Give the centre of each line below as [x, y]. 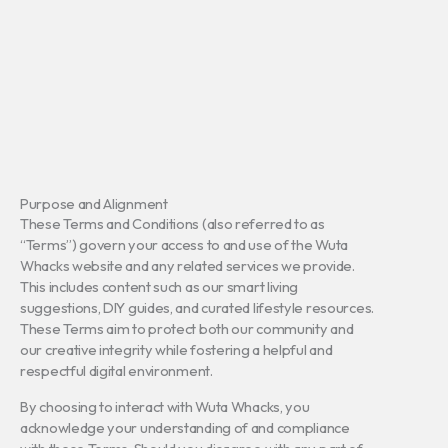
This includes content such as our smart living [159, 287]
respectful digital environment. [116, 371]
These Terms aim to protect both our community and [187, 329]
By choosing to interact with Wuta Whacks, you [165, 406]
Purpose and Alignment [94, 204]
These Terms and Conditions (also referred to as [172, 224]
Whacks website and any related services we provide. [187, 266]
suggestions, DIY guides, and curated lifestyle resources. [197, 308]
